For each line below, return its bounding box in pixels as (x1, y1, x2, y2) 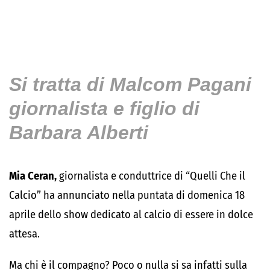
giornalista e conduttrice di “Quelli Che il (57, 169, 245, 183)
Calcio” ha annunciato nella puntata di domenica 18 (9, 189, 245, 202)
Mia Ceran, (9, 169, 57, 183)
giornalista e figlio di (9, 98, 199, 119)
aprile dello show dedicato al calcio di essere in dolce (9, 208, 253, 221)
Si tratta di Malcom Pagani (9, 74, 251, 95)
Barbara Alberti (9, 122, 148, 143)
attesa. (9, 227, 40, 240)
